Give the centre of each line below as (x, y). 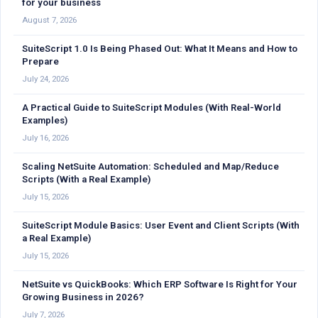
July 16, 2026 (45, 138)
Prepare (40, 61)
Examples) (45, 120)
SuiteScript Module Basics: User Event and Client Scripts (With (161, 225)
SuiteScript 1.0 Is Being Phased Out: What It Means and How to (160, 49)
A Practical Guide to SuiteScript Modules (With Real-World (152, 108)
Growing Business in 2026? (83, 297)
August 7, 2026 (49, 20)
